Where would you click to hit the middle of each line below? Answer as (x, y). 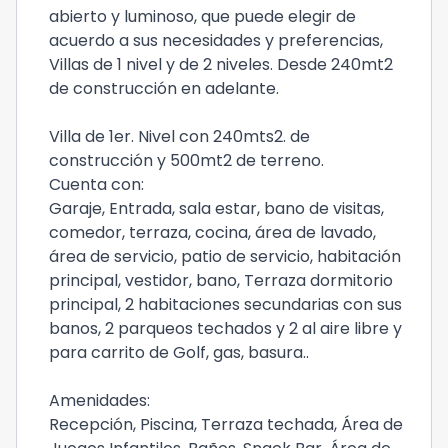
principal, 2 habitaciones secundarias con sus (225, 304)
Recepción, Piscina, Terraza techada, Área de (226, 424)
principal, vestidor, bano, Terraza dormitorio (221, 280)
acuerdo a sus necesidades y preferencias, (216, 40)
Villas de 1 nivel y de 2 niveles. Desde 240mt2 (221, 64)
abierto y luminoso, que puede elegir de (202, 16)
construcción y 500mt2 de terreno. (188, 160)
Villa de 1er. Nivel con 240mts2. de (179, 136)
